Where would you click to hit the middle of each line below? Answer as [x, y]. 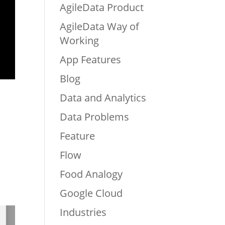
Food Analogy [91, 174]
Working [80, 40]
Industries [83, 212]
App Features [91, 59]
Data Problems [95, 117]
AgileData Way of [100, 26]
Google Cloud [91, 193]
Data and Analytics [103, 97]
